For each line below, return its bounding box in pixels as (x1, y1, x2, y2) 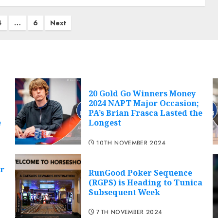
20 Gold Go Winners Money (88, 88, 196, 99)
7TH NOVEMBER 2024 (96, 208, 163, 217)
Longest (88, 117, 121, 128)
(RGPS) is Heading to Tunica (88, 177, 202, 188)
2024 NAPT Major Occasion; (88, 98, 199, 109)
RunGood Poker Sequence (88, 167, 192, 179)
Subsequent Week (88, 187, 160, 198)
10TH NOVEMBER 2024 (96, 138, 166, 147)
